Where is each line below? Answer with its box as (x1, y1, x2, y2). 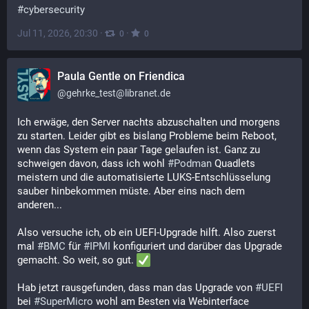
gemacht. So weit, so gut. (17, 254, 137, 266)
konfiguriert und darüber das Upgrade (110, 240, 282, 252)
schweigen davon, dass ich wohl (17, 157, 168, 170)
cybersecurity (23, 3, 85, 16)
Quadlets (212, 157, 255, 170)
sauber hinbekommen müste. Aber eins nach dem (17, 185, 245, 197)
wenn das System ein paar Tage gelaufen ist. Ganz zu (17, 143, 260, 156)
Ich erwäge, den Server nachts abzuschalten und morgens (17, 116, 280, 128)
